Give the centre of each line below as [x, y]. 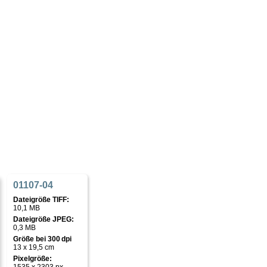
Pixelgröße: [32, 259]
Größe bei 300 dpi [42, 239]
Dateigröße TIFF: [41, 200]
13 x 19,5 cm [34, 247]
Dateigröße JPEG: [44, 219]
